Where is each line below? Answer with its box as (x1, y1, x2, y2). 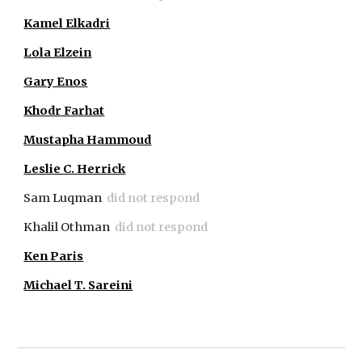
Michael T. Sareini (23, 278, 133, 293)
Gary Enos (23, 74, 88, 89)
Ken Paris (23, 249, 84, 263)
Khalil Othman (23, 220, 111, 234)
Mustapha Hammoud (23, 133, 152, 147)
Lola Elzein (23, 45, 92, 60)
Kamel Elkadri (23, 16, 111, 31)
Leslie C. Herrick (23, 162, 126, 176)
